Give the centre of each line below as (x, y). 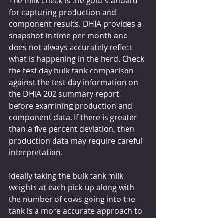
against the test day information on (74, 82)
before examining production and (72, 105)
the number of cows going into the (73, 199)
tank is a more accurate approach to (76, 210)
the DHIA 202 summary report (65, 94)
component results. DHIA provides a (76, 24)
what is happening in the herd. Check (77, 59)
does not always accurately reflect (72, 47)
